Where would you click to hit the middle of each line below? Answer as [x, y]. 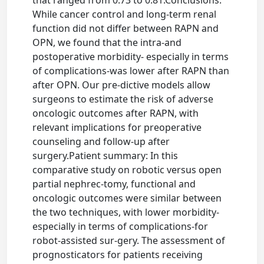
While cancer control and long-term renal [125, 14]
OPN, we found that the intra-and [107, 42]
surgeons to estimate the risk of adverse [123, 99]
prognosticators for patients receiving [118, 255]
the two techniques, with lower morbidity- [126, 212]
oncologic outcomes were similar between [127, 198]
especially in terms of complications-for [121, 226]
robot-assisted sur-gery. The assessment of [129, 240]
